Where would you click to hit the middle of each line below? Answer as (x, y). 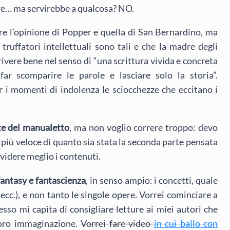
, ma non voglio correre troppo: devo (143, 128)
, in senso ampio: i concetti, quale (152, 180)
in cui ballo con (186, 223)
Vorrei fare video (117, 223)
